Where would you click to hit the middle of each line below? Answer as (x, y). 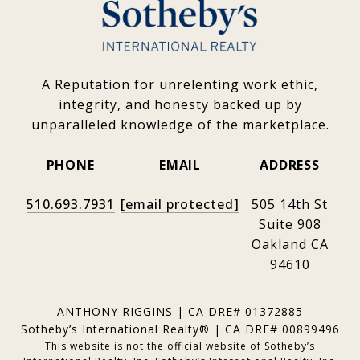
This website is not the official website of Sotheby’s (180, 346)
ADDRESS (290, 165)
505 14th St (290, 205)
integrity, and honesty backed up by (180, 105)
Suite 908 (290, 225)
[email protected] (180, 205)
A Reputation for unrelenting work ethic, (180, 85)
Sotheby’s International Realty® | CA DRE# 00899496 (180, 329)
